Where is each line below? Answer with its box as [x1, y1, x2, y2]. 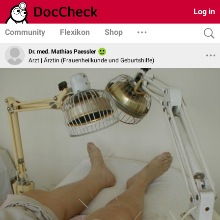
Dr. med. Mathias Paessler [28, 48, 96, 55]
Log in [193, 7, 215, 16]
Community [5, 27, 45, 37]
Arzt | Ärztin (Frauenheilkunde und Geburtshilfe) [28, 56, 154, 64]
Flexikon [60, 27, 90, 37]
